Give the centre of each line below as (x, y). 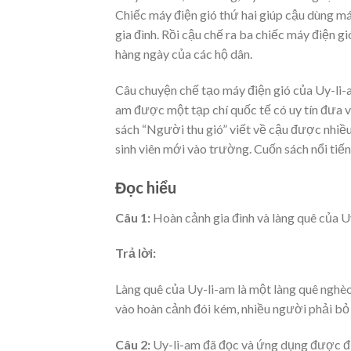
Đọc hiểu (146, 187)
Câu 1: (134, 217)
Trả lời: (136, 253)
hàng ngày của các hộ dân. (184, 53)
